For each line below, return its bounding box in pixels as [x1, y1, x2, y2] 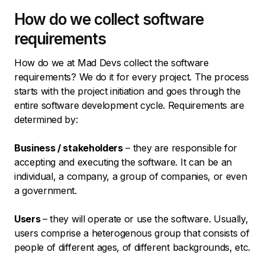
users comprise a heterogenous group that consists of [14, 227, 250, 239]
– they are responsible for [122, 141, 238, 154]
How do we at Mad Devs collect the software [14, 56, 209, 69]
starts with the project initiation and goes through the [14, 85, 241, 97]
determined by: [14, 113, 78, 125]
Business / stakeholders [14, 141, 123, 154]
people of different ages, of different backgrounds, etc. [14, 241, 251, 253]
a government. [14, 184, 80, 196]
